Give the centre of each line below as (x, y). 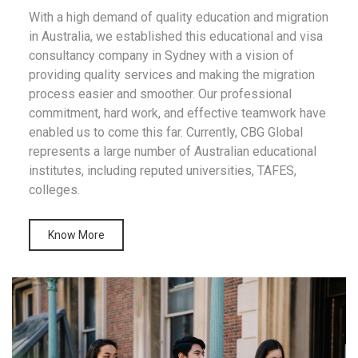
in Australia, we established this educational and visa (175, 36)
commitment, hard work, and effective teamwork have (177, 113)
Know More (76, 235)
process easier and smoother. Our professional (160, 93)
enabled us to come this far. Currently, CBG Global (165, 132)
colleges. (54, 189)
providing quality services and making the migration (171, 74)
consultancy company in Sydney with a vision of (161, 55)
